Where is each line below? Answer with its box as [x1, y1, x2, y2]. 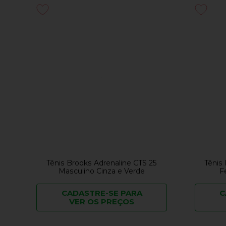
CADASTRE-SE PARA [61, 188, 142, 198]
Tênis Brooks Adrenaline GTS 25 [46, 158, 157, 168]
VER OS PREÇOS [69, 197, 134, 207]
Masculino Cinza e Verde [59, 166, 145, 176]
